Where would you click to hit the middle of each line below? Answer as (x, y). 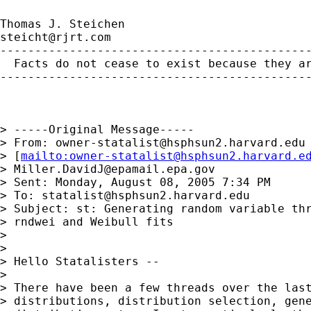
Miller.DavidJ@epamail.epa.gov (115, 169)
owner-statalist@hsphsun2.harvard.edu (180, 142)
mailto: (45, 155)
